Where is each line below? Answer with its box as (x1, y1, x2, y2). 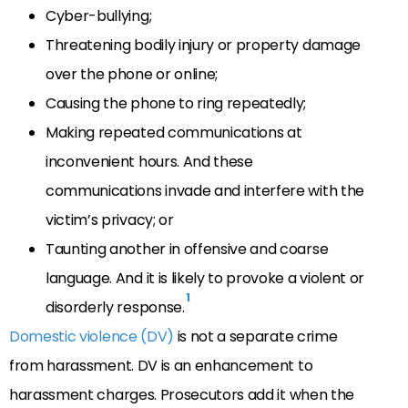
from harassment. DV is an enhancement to (9, 355, 313, 377)
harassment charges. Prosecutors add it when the (9, 384, 354, 406)
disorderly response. (46, 297, 185, 319)
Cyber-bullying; (46, 5, 152, 27)
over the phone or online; (46, 64, 218, 86)
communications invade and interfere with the (46, 180, 364, 202)
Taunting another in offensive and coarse (46, 239, 329, 260)
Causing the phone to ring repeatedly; (46, 93, 307, 115)
